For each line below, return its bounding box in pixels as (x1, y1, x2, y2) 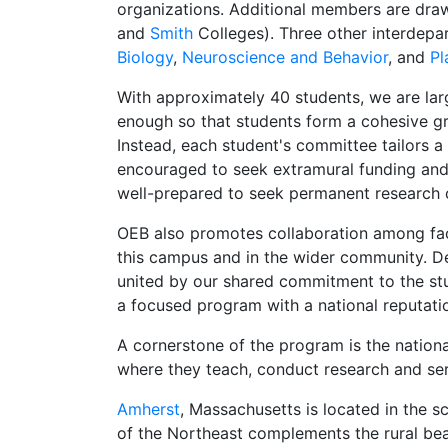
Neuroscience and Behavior (182, 47, 388, 67)
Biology (117, 47, 173, 67)
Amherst (117, 399, 180, 419)
